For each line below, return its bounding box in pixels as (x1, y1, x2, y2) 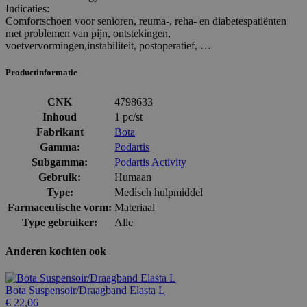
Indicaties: (5, 3, 49, 15)
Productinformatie (5, 67, 77, 78)
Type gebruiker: (22, 216, 97, 228)
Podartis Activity (114, 156, 186, 168)
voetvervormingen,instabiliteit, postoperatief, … (5, 40, 211, 52)
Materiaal (114, 201, 155, 213)
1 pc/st (114, 110, 143, 123)
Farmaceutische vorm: (8, 201, 112, 213)
